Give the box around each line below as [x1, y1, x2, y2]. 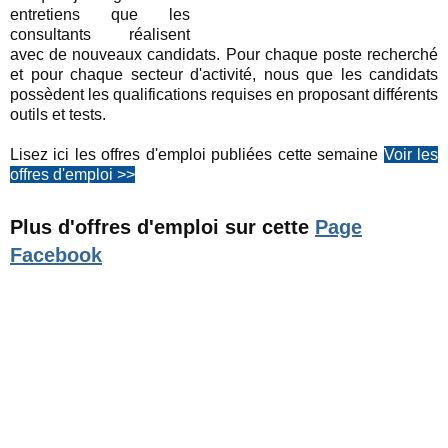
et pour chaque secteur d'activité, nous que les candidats [10, 66, 438, 84]
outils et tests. [10, 106, 106, 124]
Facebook [10, 244, 102, 267]
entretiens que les [10, 6, 191, 24]
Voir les [383, 146, 439, 164]
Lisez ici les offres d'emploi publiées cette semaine [10, 146, 384, 164]
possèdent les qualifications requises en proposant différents [10, 86, 438, 104]
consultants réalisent [10, 26, 191, 44]
